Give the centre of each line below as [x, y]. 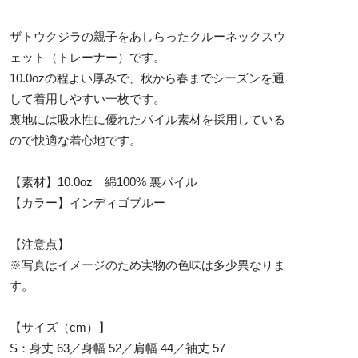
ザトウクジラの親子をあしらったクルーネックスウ [147, 36]
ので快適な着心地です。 [76, 140]
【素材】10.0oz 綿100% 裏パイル [103, 181]
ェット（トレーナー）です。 [88, 57]
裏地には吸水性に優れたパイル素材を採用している [147, 119]
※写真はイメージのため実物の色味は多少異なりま [147, 265]
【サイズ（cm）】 [60, 327]
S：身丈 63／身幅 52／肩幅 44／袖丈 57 [117, 348]
